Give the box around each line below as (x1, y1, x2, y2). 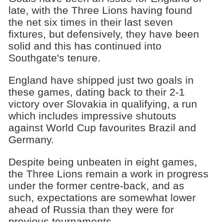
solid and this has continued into (8, 40, 162, 52)
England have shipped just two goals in (8, 74, 194, 86)
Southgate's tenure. (8, 52, 101, 63)
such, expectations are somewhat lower (8, 191, 196, 203)
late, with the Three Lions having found (8, 4, 192, 16)
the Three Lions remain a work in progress (8, 167, 209, 179)
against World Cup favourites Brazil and (8, 121, 196, 133)
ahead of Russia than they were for (8, 203, 174, 215)
